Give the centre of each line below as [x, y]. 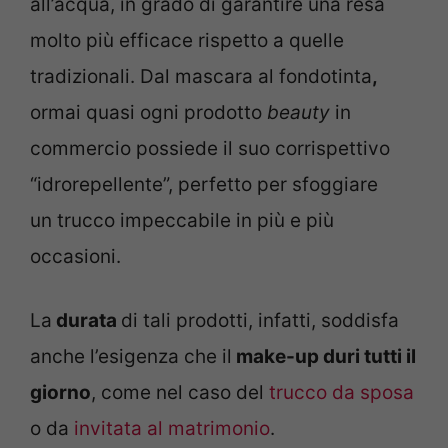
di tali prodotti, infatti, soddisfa [260, 321]
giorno [60, 393]
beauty [298, 112]
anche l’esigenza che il [131, 357]
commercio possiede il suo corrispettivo [210, 148]
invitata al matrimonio [172, 429]
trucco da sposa [341, 393]
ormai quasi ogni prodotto [148, 112]
